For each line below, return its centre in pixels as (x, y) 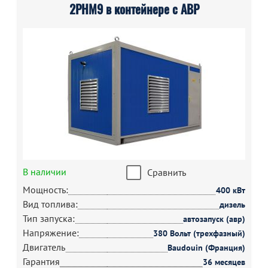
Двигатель (44, 247)
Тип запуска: (49, 218)
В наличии (45, 172)
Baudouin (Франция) (206, 248)
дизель (232, 205)
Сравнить (166, 172)
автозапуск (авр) (214, 219)
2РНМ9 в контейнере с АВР (134, 9)
